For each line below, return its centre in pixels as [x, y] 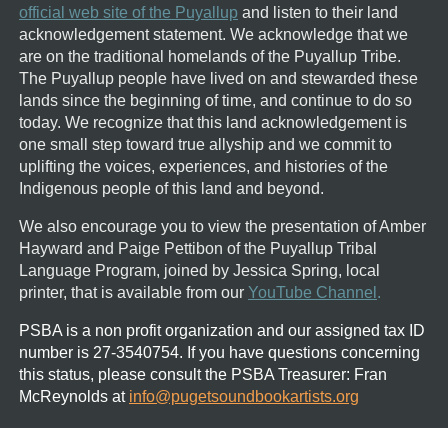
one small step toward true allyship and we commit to [205, 144]
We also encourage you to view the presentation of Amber [222, 226]
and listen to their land [318, 12]
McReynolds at [74, 396]
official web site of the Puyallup [128, 12]
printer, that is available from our [133, 292]
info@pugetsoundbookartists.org [244, 396]
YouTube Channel [312, 292]
